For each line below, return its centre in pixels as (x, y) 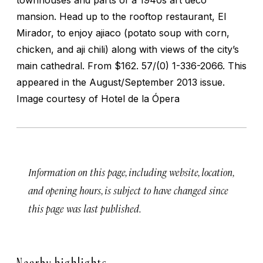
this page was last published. (85, 208)
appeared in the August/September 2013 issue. (121, 82)
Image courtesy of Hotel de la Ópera (98, 98)
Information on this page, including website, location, (131, 172)
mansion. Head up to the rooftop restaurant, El (121, 16)
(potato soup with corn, (175, 33)
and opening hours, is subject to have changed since (128, 190)
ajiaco (108, 33)
